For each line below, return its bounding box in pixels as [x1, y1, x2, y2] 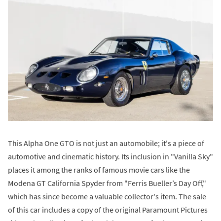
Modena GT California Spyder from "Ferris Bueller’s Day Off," [8, 178, 206, 188]
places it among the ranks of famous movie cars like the [8, 165, 190, 175]
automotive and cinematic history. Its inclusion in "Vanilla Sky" [8, 151, 213, 162]
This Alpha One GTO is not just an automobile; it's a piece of [8, 138, 204, 148]
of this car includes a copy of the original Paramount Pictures [8, 205, 208, 215]
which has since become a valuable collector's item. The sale [8, 191, 206, 202]
